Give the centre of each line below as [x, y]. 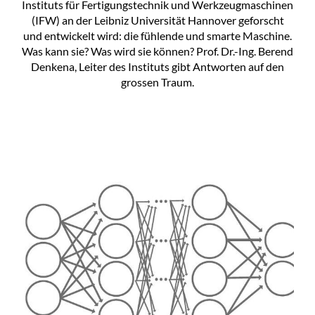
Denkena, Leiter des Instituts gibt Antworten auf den [157, 67]
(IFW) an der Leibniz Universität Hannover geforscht [157, 20]
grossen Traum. [157, 82]
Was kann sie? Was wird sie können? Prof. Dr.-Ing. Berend [157, 51]
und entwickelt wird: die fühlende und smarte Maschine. [157, 36]
